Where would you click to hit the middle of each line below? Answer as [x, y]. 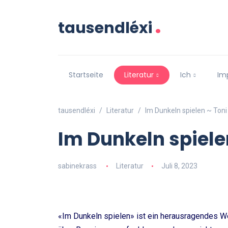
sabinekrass [77, 166]
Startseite [86, 75]
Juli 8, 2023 [179, 166]
